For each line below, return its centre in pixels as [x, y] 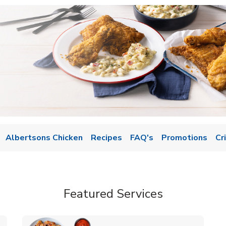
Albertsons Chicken [44, 138]
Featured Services [113, 194]
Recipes [106, 138]
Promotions [184, 138]
